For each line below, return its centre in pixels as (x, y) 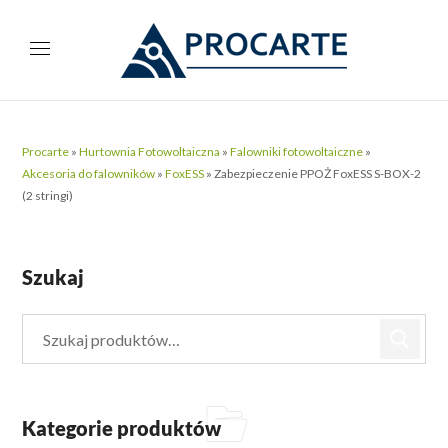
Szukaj (53, 277)
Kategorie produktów (122, 428)
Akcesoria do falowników (89, 173)
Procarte (46, 151)
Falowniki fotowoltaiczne (297, 151)
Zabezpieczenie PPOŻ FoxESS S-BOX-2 (318, 173)
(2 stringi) (48, 195)
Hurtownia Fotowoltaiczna (150, 151)
